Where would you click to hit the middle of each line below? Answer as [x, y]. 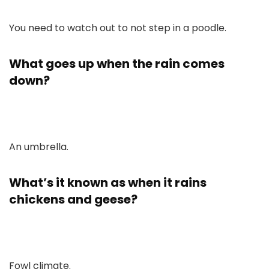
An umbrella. [39, 147]
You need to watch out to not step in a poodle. [118, 28]
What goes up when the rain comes [117, 64]
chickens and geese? [73, 199]
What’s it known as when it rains [108, 183]
